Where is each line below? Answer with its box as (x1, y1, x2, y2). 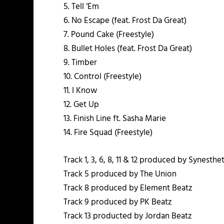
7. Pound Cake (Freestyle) (63, 28, 154, 42)
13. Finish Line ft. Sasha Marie (63, 112, 166, 126)
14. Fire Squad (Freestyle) (63, 126, 153, 140)
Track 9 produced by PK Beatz (63, 195, 172, 209)
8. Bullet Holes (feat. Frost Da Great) (63, 42, 192, 56)
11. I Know (63, 84, 97, 98)
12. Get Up (63, 98, 99, 112)
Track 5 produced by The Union (63, 167, 177, 181)
